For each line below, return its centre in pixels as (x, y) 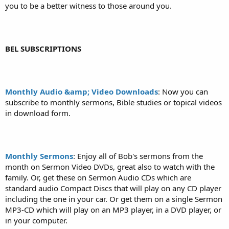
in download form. (38, 113)
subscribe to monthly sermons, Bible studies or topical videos (113, 102)
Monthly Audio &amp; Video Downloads (82, 91)
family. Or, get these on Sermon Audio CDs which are (98, 177)
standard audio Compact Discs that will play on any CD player (113, 188)
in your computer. (36, 220)
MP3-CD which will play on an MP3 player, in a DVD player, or (113, 209)
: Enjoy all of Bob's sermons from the (138, 156)
